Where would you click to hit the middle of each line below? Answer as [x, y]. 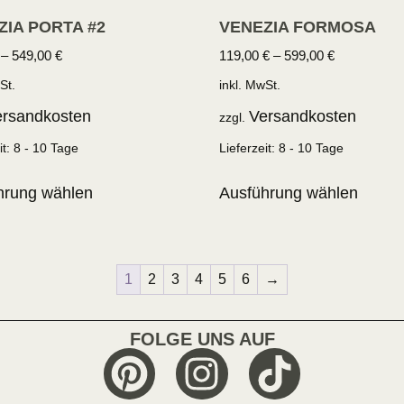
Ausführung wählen [289, 193]
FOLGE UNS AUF [202, 340]
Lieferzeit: [249, 148]
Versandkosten [303, 117]
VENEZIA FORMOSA [298, 27]
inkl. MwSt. [250, 84]
